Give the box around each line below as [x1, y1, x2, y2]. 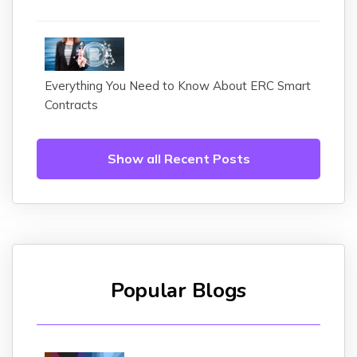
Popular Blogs [111, 276, 246, 304]
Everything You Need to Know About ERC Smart [45, 77, 311, 93]
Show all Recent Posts [107, 150, 250, 167]
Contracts [45, 96, 98, 112]
